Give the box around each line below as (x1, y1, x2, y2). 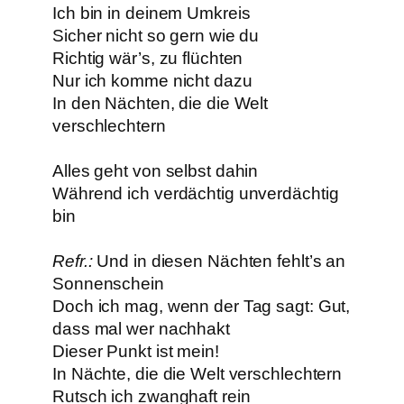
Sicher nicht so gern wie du (52, 25, 260, 45)
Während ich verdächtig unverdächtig (52, 183, 339, 203)
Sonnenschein (52, 273, 164, 293)
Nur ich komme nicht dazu (52, 70, 252, 90)
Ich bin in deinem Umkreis (52, 3, 251, 23)
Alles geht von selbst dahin (52, 161, 259, 180)
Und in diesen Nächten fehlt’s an (92, 251, 346, 271)
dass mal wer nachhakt (52, 318, 230, 338)
